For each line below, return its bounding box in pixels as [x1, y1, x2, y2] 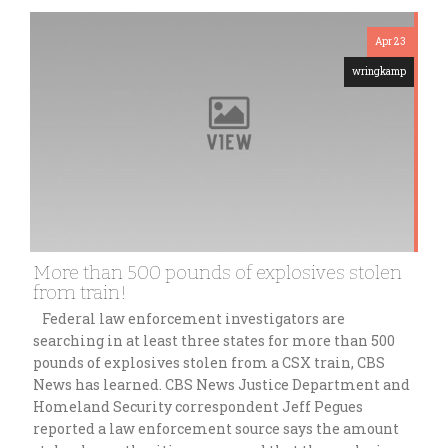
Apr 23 [375, 34, 406, 48]
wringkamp [352, 64, 406, 78]
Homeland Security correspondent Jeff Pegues [33, 397, 363, 417]
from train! [33, 281, 127, 305]
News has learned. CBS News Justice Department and [33, 375, 410, 395]
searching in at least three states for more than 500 [33, 331, 395, 351]
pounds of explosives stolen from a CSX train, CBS [33, 353, 385, 373]
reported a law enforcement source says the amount [33, 419, 399, 439]
